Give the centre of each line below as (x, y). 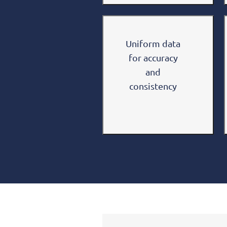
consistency (153, 86)
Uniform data (153, 43)
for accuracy (153, 57)
